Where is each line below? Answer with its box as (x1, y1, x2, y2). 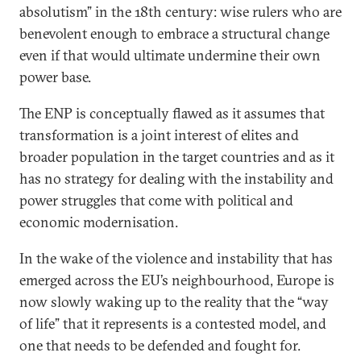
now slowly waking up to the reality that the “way (19, 293, 329, 311)
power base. (19, 68, 91, 86)
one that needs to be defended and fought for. (19, 336, 301, 355)
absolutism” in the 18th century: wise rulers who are (19, 2, 342, 21)
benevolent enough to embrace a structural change (19, 24, 330, 43)
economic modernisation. (19, 213, 178, 231)
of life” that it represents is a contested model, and (19, 314, 326, 333)
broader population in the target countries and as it (19, 147, 334, 166)
